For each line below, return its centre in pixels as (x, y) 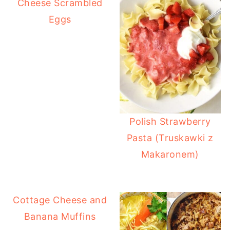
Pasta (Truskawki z (170, 138)
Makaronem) (170, 155)
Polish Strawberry (170, 122)
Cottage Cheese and (60, 200)
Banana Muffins (60, 217)
